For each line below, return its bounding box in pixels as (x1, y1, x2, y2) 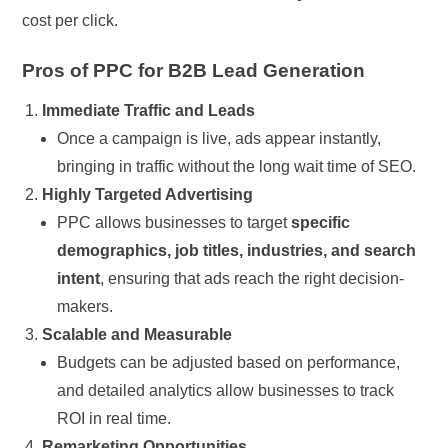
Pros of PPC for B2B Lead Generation (22, 59, 366, 81)
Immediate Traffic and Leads (42, 101, 256, 119)
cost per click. (22, 11, 119, 29)
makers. (57, 297, 114, 315)
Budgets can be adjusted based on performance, (57, 353, 401, 371)
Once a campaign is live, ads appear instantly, (57, 129, 382, 147)
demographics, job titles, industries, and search (57, 241, 417, 259)
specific (291, 213, 351, 231)
